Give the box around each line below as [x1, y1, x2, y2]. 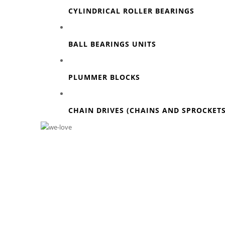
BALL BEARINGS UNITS [68, 39, 156, 49]
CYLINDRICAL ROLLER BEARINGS [68, 6, 194, 16]
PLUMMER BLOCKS [68, 72, 140, 82]
